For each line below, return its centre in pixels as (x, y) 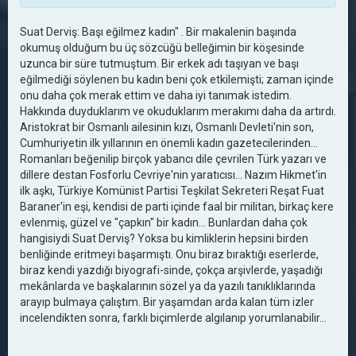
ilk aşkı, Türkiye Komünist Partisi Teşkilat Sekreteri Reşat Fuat (172, 191)
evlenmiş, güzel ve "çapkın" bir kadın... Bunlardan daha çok (164, 222)
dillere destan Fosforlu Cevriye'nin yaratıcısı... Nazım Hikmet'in (173, 175)
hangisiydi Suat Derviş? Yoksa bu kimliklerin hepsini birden (164, 238)
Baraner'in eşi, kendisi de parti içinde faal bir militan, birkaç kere (177, 207)
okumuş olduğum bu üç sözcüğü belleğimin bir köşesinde (162, 48)
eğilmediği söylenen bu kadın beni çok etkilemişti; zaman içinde (177, 79)
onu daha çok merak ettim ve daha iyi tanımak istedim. (156, 95)
